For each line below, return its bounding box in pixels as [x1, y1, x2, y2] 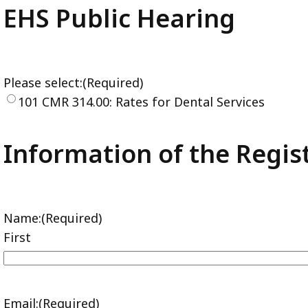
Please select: [3, 74, 82, 91]
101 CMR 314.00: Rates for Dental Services [18, 93, 265, 110]
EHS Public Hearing [3, 1, 235, 35]
